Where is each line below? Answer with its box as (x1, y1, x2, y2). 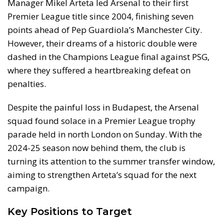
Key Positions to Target (7, 205, 132, 217)
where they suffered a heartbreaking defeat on (7, 64, 190, 76)
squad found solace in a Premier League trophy (7, 114, 195, 126)
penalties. (7, 77, 46, 89)
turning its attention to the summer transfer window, (7, 155, 215, 167)
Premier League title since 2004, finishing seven (7, 10, 193, 22)
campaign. (7, 182, 49, 194)
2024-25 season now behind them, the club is (7, 141, 185, 153)
